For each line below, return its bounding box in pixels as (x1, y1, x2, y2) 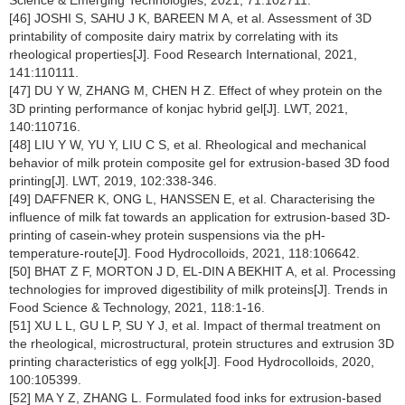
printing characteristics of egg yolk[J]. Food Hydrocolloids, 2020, (9, 354, 374, 369)
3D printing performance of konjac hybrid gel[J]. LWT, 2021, (9, 101, 348, 116)
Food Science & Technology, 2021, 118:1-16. (9, 300, 265, 315)
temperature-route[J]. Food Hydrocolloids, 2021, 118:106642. (9, 246, 360, 260)
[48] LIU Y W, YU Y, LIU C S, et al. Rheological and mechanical (9, 137, 366, 152)
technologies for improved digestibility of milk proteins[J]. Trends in (9, 282, 388, 297)
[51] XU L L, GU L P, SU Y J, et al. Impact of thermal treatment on (9, 318, 381, 333)
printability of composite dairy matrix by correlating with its (9, 29, 338, 43)
